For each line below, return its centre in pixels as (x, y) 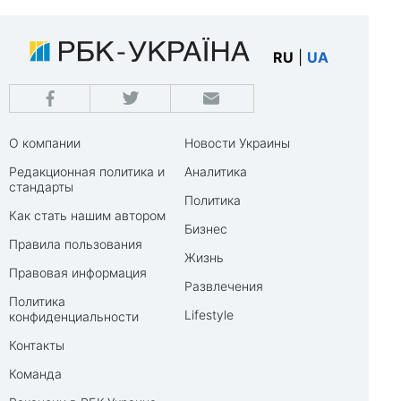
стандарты (41, 187)
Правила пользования (76, 244)
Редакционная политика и (87, 172)
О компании (45, 143)
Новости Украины (237, 143)
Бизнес (206, 229)
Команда (35, 374)
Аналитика (216, 172)
